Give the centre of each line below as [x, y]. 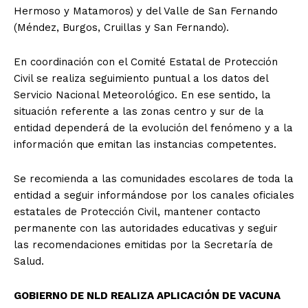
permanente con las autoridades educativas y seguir [146, 228]
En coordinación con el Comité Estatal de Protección [146, 62]
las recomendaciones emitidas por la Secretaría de [143, 244]
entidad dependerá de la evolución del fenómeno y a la [153, 128]
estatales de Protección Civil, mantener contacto [137, 211]
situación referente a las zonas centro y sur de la [139, 111]
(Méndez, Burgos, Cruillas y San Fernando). [121, 27]
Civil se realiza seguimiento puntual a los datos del [141, 78]
